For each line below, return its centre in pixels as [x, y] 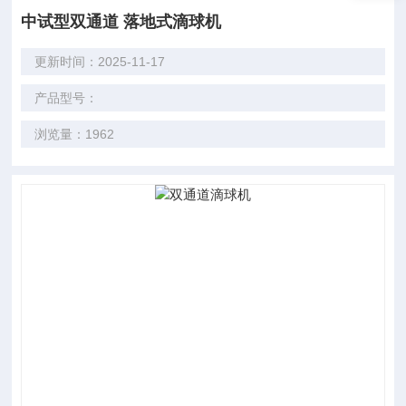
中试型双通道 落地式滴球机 [121, 22]
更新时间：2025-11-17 [100, 62]
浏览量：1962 [75, 134]
